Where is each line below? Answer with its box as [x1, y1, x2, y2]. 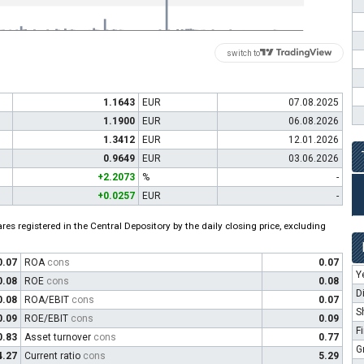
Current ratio [24, 350, 83, 362]
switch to [227, 48, 261, 58]
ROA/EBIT [24, 294, 71, 305]
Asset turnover [24, 331, 93, 343]
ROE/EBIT [24, 313, 71, 324]
